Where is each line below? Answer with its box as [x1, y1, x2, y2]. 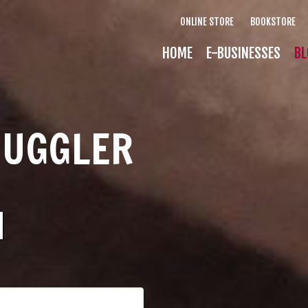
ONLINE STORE [180, 16, 234, 27]
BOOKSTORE [250, 16, 296, 27]
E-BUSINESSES [206, 44, 280, 62]
